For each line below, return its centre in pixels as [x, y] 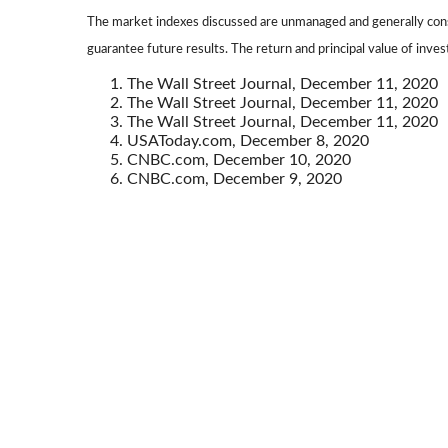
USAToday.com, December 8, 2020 [248, 141]
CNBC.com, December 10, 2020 [239, 160]
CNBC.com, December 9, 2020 [234, 179]
